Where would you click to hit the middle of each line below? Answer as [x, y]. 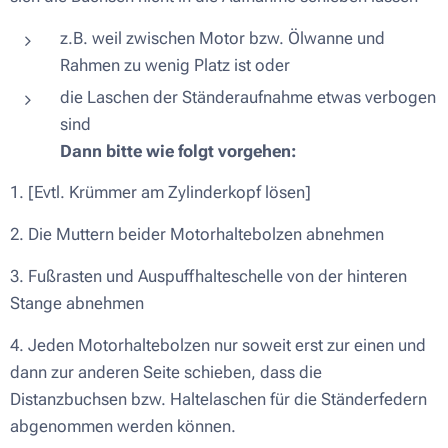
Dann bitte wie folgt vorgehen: [178, 150]
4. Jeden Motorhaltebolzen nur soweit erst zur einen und [218, 344]
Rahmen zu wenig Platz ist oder [175, 64]
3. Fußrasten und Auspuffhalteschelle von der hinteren [208, 275]
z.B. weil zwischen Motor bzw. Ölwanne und [222, 37]
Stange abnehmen [77, 302]
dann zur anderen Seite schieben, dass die [166, 371]
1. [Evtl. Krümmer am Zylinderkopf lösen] [160, 191]
